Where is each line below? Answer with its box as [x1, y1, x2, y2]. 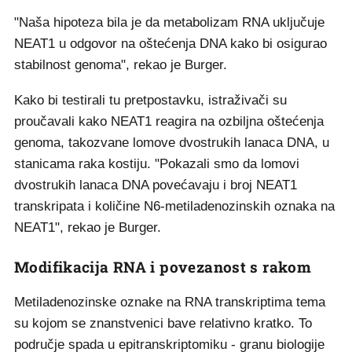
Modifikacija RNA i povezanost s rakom [14, 257, 312, 277]
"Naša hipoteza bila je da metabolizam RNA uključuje [14, 15, 324, 30]
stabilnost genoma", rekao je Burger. [14, 57, 227, 72]
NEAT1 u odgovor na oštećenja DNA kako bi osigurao [14, 36, 327, 51]
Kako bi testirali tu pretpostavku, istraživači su [14, 93, 287, 108]
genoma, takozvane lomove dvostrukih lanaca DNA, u [14, 135, 329, 150]
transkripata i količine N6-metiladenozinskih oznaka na [14, 199, 335, 214]
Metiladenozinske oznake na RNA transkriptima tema [14, 295, 325, 310]
